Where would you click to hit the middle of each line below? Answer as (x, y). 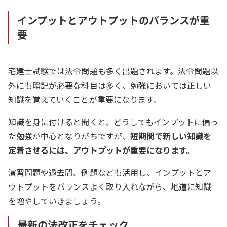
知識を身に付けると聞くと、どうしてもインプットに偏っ (113, 121)
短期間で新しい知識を (171, 136)
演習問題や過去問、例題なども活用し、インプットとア (110, 172)
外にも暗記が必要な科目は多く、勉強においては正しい (110, 85)
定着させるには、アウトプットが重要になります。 (101, 150)
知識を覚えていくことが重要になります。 (85, 99)
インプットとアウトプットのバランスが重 (113, 20)
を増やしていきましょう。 (57, 200)
